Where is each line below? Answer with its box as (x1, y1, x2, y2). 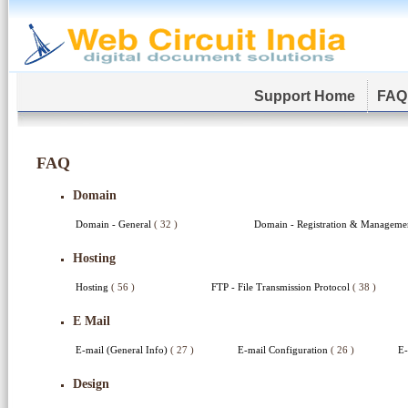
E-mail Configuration (238, 344, 331, 355)
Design (73, 377, 109, 391)
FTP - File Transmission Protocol (211, 281, 352, 292)
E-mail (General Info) (76, 344, 170, 355)
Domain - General (76, 219, 154, 229)
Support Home (254, 88, 359, 104)
